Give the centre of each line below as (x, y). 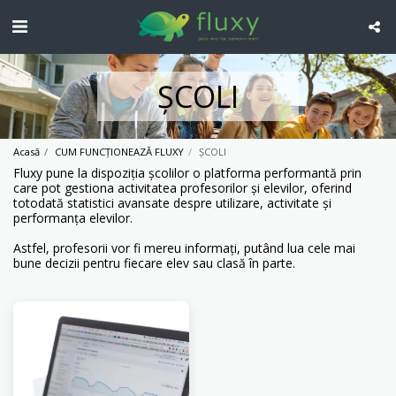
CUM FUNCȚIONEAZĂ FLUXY (119, 151)
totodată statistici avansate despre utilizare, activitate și (172, 202)
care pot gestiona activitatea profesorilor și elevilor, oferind (183, 187)
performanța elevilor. (73, 217)
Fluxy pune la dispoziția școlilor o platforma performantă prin (187, 172)
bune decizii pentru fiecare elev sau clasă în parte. (154, 263)
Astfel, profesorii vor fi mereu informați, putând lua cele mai (184, 247)
